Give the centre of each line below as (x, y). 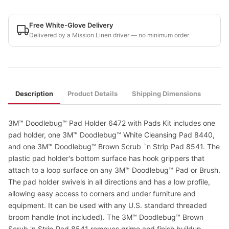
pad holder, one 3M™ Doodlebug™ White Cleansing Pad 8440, (111, 135)
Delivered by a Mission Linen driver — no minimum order (109, 35)
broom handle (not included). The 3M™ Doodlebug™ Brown (106, 217)
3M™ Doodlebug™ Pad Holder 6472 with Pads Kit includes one (112, 123)
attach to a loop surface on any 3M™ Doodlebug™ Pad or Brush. (114, 170)
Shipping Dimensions (166, 94)
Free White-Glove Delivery (71, 25)
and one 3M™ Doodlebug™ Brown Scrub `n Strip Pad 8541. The (114, 146)
